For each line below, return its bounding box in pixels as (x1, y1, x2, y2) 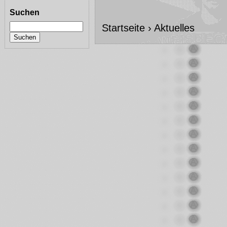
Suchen (9, 8, 40, 17)
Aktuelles (154, 22, 195, 33)
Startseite (101, 22, 145, 33)
